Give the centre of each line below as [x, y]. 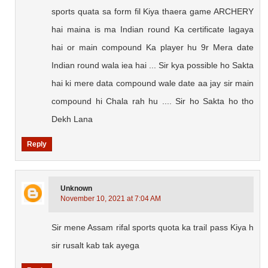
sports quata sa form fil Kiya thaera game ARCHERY [153, 12]
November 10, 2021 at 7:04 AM [111, 199]
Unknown [77, 189]
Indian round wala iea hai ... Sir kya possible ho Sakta [153, 66]
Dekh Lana [72, 119]
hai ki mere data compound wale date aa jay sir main [153, 83]
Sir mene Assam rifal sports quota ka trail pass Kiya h [153, 228]
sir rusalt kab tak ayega [96, 246]
